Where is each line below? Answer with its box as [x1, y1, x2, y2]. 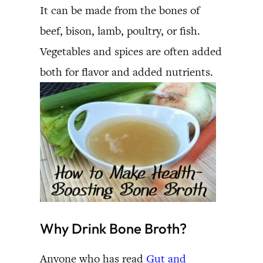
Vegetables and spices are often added [40, 43, 222, 59]
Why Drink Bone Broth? [40, 219, 187, 237]
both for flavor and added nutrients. [40, 64, 213, 79]
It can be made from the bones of [40, 2, 200, 18]
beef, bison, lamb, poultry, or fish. [40, 23, 200, 38]
